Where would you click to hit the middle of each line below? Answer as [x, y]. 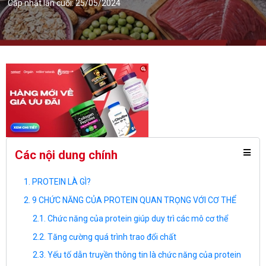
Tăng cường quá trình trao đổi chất [112, 237]
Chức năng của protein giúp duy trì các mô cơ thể [138, 218]
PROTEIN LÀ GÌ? [62, 182]
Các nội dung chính [66, 155]
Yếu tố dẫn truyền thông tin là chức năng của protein [144, 255]
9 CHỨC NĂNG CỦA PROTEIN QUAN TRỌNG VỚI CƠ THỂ [135, 200]
